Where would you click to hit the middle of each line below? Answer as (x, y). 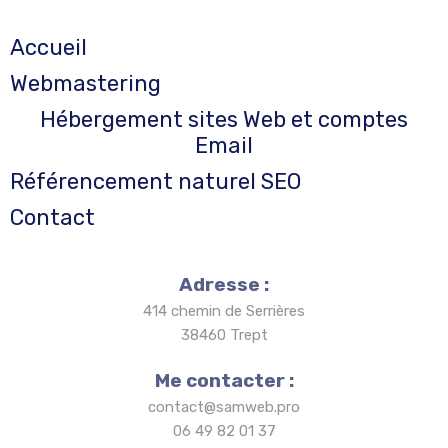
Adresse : (224, 285)
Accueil (48, 48)
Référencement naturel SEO (155, 182)
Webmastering (85, 84)
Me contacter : (224, 381)
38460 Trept (224, 335)
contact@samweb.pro (224, 407)
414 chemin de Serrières (224, 311)
